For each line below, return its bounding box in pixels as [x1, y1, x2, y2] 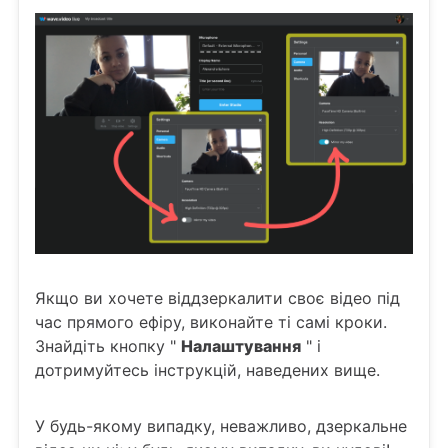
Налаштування [181, 336, 301, 357]
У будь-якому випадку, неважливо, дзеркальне [35, 416, 407, 437]
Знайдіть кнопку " [35, 336, 181, 357]
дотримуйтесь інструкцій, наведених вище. [35, 360, 380, 381]
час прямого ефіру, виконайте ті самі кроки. [35, 312, 387, 333]
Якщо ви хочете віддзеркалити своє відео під [35, 288, 400, 309]
